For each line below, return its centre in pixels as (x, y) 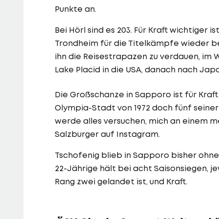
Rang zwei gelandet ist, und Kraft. (121, 182)
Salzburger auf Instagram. (107, 134)
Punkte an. (76, 9)
